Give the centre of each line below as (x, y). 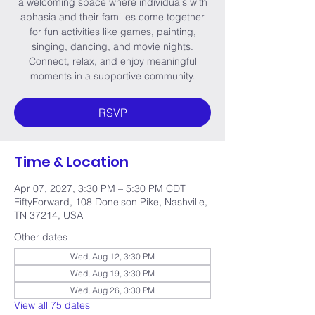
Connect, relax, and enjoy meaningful (112, 61)
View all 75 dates (52, 305)
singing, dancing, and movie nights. (112, 46)
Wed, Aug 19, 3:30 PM (112, 273)
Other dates (41, 237)
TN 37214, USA (49, 215)
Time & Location (71, 162)
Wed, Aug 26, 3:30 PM (112, 290)
